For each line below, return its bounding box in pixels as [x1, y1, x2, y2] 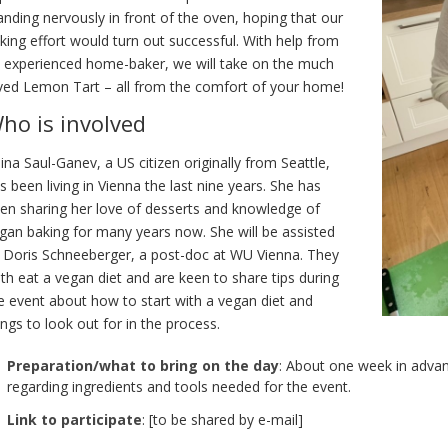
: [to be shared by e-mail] [142, 409, 303, 429]
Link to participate [7, 409, 142, 429]
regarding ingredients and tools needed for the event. [7, 376, 351, 396]
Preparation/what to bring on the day [7, 355, 279, 375]
